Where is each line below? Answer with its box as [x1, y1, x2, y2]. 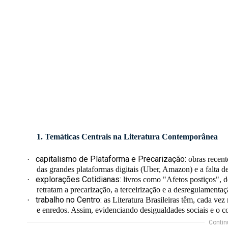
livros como [121, 175, 163, 184]
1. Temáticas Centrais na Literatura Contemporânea [37, 132, 218, 141]
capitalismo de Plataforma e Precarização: [36, 154, 187, 164]
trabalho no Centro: [36, 195, 102, 205]
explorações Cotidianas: [36, 175, 122, 185]
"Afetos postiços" [163, 175, 220, 184]
